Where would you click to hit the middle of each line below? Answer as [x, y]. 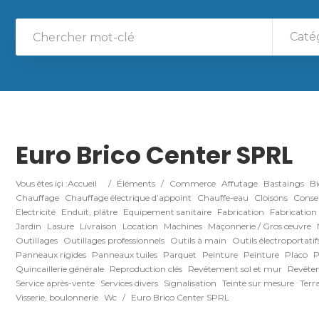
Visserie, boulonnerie [57, 297]
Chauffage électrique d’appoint [128, 198]
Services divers [129, 283]
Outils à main [198, 240]
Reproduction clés [146, 269]
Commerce [193, 183]
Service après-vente [55, 283]
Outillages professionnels [114, 240]
